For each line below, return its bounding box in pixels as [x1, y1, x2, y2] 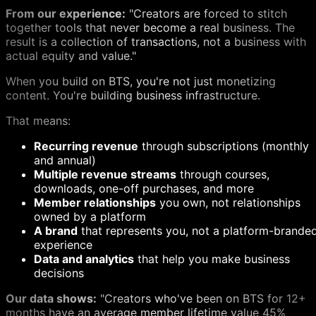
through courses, [176, 167, 269, 182]
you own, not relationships [156, 195, 300, 210]
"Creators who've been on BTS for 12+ [97, 291, 306, 306]
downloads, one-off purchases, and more [34, 181, 254, 196]
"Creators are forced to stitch [126, 6, 287, 21]
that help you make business [134, 252, 290, 267]
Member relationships [34, 195, 156, 210]
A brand [34, 224, 78, 238]
